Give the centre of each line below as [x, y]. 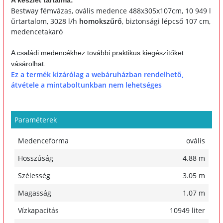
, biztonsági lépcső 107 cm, [166, 21]
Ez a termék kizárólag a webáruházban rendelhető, [97, 75]
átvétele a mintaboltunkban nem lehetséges [86, 85]
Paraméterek [36, 120]
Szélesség [34, 176]
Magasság [35, 193]
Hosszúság [36, 158]
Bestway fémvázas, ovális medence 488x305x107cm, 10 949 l [111, 11]
